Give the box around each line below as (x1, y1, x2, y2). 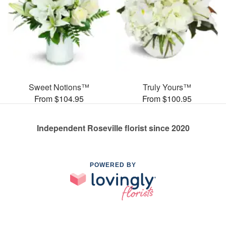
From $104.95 (34, 92, 84, 104)
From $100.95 (142, 92, 192, 104)
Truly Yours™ (143, 81, 191, 93)
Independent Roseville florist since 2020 (36, 122, 190, 134)
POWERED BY (90, 161, 136, 168)
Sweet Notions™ (29, 81, 89, 93)
